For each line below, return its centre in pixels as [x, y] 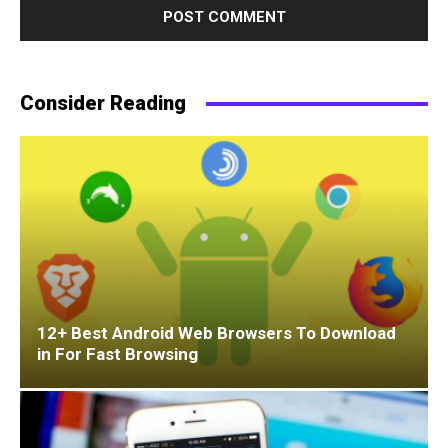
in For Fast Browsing [117, 354]
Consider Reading [103, 103]
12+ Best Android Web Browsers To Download [216, 333]
